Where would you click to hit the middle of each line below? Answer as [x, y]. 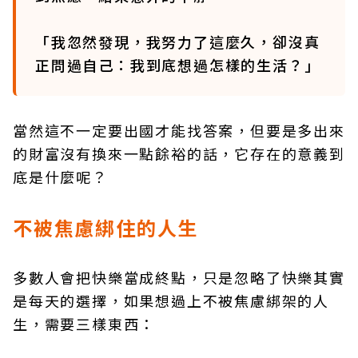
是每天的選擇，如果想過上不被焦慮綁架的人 [171, 300]
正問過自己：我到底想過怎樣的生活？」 [178, 65]
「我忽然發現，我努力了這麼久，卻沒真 [178, 42]
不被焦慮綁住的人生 [106, 227]
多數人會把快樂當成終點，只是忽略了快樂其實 [179, 277]
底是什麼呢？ [60, 177]
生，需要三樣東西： [84, 324]
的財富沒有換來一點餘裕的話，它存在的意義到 [179, 153]
